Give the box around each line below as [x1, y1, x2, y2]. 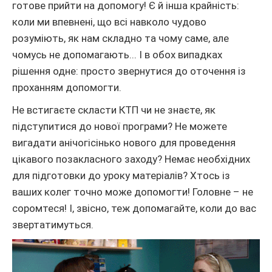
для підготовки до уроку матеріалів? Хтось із [12, 169, 230, 182]
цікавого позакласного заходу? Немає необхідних [12, 153, 250, 166]
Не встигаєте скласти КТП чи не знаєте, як [12, 104, 216, 117]
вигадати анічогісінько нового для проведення [12, 137, 236, 149]
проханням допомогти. [12, 81, 121, 94]
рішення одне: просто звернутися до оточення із [12, 65, 246, 78]
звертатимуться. [12, 219, 93, 231]
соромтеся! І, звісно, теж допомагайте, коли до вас [12, 202, 256, 215]
